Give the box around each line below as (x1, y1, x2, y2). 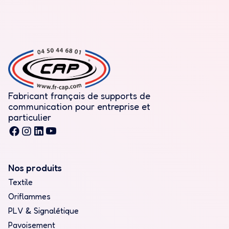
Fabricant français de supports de (8, 89, 150, 101)
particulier (8, 111, 51, 123)
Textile (8, 176, 33, 187)
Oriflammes (8, 191, 51, 201)
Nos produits (8, 162, 62, 173)
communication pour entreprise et (8, 100, 150, 112)
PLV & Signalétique (8, 205, 79, 216)
